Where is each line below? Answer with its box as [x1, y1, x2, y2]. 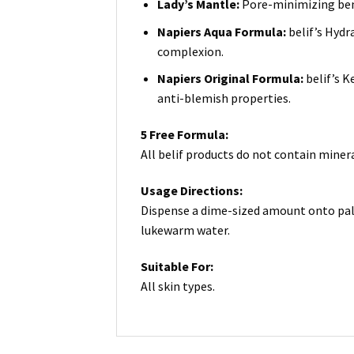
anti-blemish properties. [156, 90, 291, 107]
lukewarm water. [141, 221, 230, 238]
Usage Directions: [141, 182, 243, 198]
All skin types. [141, 277, 215, 294]
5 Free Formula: [141, 126, 228, 142]
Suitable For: [141, 258, 213, 274]
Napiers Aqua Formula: [156, 23, 288, 40]
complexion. [156, 43, 224, 59]
